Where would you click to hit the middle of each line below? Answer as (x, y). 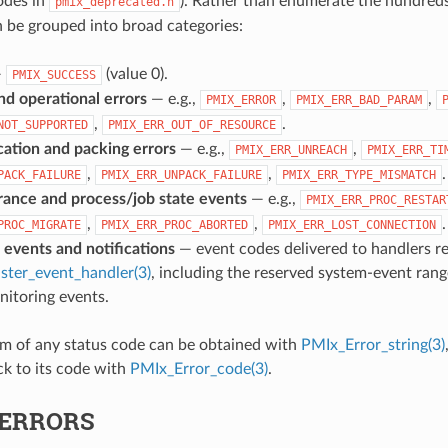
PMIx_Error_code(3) (198, 368)
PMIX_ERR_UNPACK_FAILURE (181, 174)
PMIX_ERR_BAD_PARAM (358, 99)
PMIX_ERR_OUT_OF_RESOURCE (191, 124)
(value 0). (134, 73)
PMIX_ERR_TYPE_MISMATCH (358, 174)
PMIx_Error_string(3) (372, 344)
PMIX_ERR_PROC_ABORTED (174, 224)
